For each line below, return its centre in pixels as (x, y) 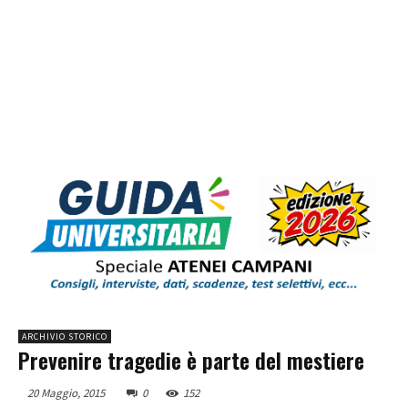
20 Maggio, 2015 (66, 393)
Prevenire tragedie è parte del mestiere (191, 360)
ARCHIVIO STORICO (65, 337)
